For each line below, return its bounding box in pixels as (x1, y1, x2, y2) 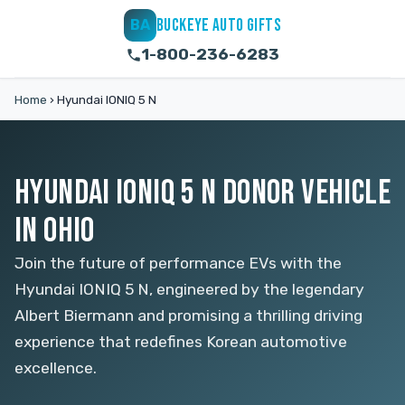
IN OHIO (14, 210, 95, 252)
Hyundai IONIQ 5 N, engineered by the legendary (14, 280, 364, 298)
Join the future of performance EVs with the (14, 254, 342, 272)
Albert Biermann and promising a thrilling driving (14, 306, 363, 325)
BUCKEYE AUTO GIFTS (156, 14, 281, 36)
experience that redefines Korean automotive (14, 333, 347, 351)
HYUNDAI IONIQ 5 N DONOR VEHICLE (14, 172, 391, 214)
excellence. (14, 359, 97, 377)
